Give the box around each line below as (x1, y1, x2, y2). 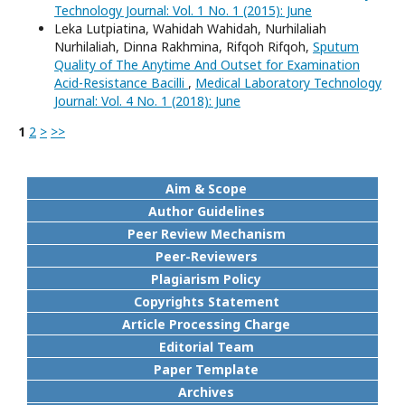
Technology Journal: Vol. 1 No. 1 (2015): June (54, 2, 312, 19)
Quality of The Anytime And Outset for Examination (54, 56, 360, 73)
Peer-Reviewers (155, 248, 258, 265)
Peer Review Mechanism (127, 225, 286, 242)
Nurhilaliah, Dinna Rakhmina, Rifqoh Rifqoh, (54, 38, 313, 55)
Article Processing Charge (122, 316, 290, 333)
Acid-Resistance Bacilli (54, 74, 188, 91)
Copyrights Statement (133, 293, 279, 310)
